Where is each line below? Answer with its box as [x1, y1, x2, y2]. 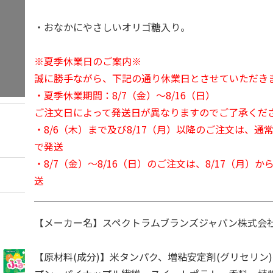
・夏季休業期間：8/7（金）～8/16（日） [34, 88, 216, 102]
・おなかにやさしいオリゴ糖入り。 [34, 19, 191, 34]
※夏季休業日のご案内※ [34, 54, 142, 68]
